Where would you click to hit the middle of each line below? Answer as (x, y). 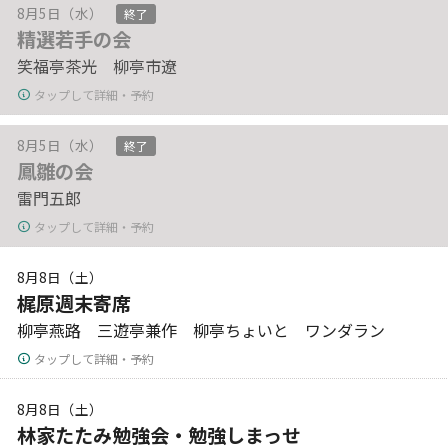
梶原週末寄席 (74, 302)
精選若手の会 (74, 38)
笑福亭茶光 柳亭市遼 (97, 65)
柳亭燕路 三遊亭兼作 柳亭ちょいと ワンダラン (201, 329)
